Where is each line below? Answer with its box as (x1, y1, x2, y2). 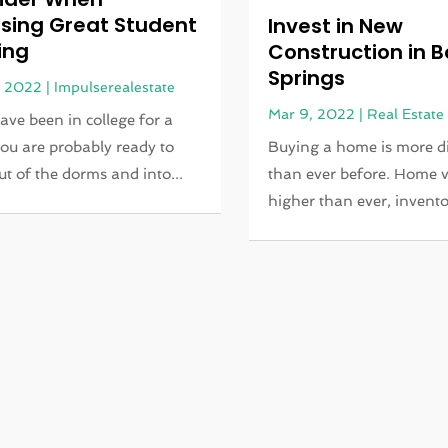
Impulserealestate (53, 78, 175, 95)
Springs (268, 64, 346, 93)
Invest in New (268, 12, 404, 41)
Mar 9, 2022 (268, 106, 356, 123)
